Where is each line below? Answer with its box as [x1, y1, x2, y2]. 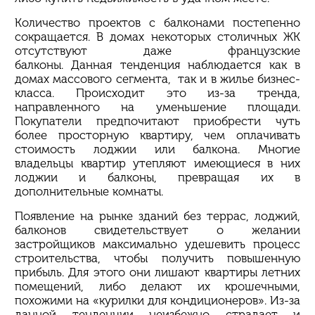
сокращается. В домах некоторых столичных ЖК [15, 29, 300, 44]
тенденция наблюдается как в [112, 57, 301, 72]
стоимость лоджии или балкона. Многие [15, 141, 300, 156]
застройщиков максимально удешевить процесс [15, 236, 300, 251]
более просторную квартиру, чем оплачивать [15, 127, 300, 142]
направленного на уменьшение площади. [15, 99, 300, 114]
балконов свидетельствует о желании [15, 222, 300, 237]
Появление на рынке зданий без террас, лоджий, [15, 208, 300, 223]
